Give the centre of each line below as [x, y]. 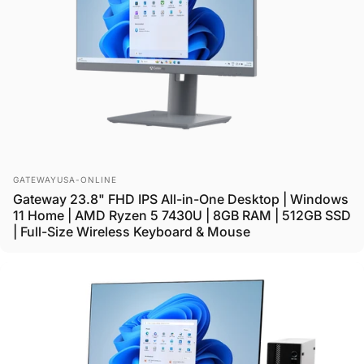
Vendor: [36, 177]
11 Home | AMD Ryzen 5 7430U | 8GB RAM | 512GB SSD [182, 215]
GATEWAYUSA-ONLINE [65, 179]
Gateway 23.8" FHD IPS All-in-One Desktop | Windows [181, 199]
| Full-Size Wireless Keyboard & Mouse [132, 231]
